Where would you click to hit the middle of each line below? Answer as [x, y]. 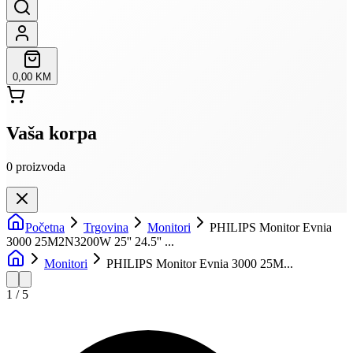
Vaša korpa [52, 133]
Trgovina [106, 227]
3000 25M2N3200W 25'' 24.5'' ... [90, 241]
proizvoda [41, 166]
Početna [45, 227]
